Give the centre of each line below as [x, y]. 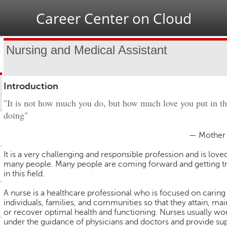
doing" [16, 115]
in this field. [24, 174]
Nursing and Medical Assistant [87, 50]
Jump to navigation [113, 6]
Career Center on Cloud [113, 18]
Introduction [31, 86]
